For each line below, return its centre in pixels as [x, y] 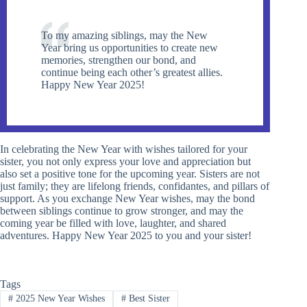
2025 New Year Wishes [59, 299]
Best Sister [148, 299]
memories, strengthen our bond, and [119, 60]
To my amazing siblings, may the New [124, 36]
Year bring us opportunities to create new [130, 48]
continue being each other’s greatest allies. [132, 73]
